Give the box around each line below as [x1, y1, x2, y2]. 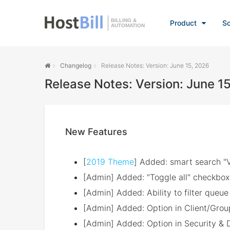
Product [169, 18, 197, 27]
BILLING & [111, 17, 137, 23]
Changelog [60, 62, 91, 69]
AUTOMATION [111, 23, 145, 28]
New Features [65, 126, 127, 137]
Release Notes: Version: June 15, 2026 [101, 62, 209, 69]
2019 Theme [86, 157, 134, 167]
